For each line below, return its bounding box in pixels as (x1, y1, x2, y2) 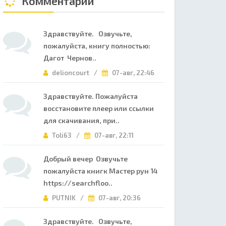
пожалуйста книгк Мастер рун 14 (43, 166, 158, 175)
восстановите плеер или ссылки (43, 104, 154, 112)
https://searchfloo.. (43, 179, 112, 187)
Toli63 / (50, 131, 84, 139)
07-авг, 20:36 (97, 194, 141, 202)
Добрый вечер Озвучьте (43, 154, 128, 163)
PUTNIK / (50, 194, 88, 202)
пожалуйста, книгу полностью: (43, 41, 155, 50)
